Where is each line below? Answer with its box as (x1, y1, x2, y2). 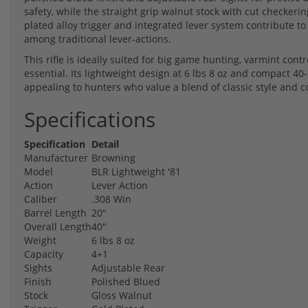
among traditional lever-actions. (24, 32, 171, 45)
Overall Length (24, 219, 91, 233)
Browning (91, 151, 135, 164)
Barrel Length (24, 206, 87, 219)
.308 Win (91, 192, 131, 206)
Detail (91, 137, 119, 151)
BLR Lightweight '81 (91, 164, 181, 178)
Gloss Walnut (91, 288, 152, 302)
